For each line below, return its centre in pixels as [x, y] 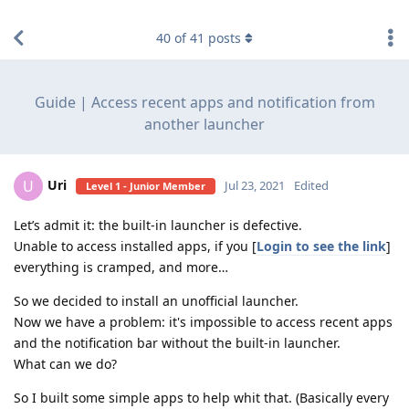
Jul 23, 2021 [255, 185]
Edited [311, 185]
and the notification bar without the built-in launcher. [177, 343]
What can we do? [65, 364]
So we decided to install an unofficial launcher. [156, 301]
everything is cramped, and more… [121, 267]
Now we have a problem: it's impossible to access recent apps [203, 322]
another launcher [204, 124]
